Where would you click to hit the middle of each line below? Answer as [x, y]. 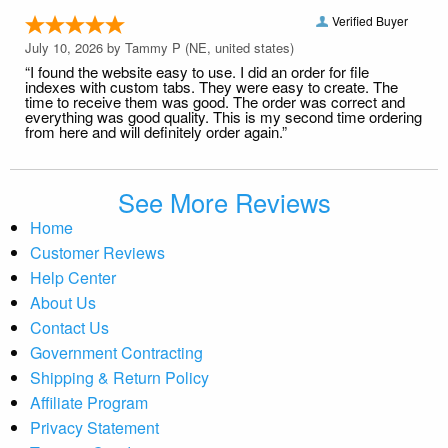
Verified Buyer [370, 20]
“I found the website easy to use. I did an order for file [197, 71]
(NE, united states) [237, 47]
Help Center [73, 277]
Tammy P [153, 47]
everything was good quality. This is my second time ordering [223, 116]
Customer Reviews [97, 252]
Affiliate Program [89, 402]
